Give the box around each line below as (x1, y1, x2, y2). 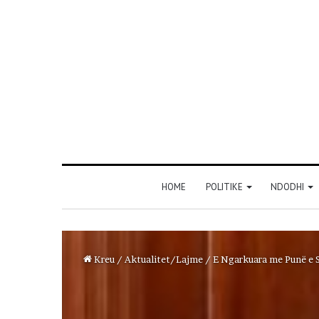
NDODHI (270, 180, 304, 193)
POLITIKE (205, 180, 243, 193)
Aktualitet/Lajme (125, 253, 203, 265)
